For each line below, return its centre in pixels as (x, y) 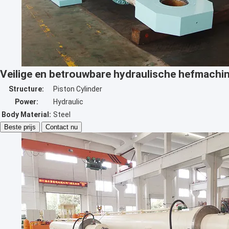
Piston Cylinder (78, 89)
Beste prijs (20, 127)
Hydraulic (68, 102)
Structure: (26, 89)
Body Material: (26, 114)
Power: (26, 102)
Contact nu (62, 127)
